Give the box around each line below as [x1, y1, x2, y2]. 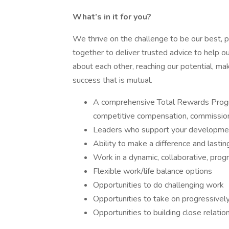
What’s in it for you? [73, 11, 151, 22]
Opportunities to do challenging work [93, 179, 224, 191]
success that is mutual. [73, 75, 152, 86]
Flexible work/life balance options [93, 166, 212, 177]
